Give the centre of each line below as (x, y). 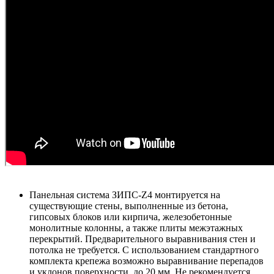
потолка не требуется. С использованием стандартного (144, 250)
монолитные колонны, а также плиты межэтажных (136, 228)
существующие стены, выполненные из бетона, (129, 206)
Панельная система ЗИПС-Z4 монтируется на (125, 195)
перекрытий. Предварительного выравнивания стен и (143, 239)
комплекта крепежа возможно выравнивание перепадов (146, 261)
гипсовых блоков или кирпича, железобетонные (131, 217)
